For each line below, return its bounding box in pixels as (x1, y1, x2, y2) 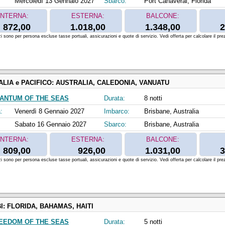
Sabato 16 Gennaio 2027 (15, 121, 86, 129)
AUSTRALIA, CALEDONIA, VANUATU (56, 79, 169, 87)
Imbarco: (104, 107, 130, 116)
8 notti (144, 94, 162, 102)
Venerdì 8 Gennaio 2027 (15, 107, 84, 116)
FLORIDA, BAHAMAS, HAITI (7, 202, 93, 210)
